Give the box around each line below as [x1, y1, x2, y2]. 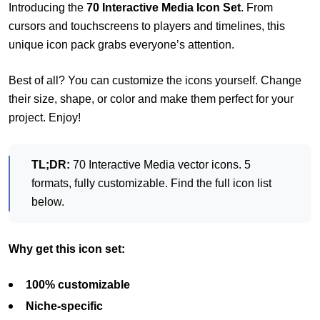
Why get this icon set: [9, 243, 125, 256]
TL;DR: [31, 159, 70, 171]
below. [31, 196, 64, 209]
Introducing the [9, 1, 86, 14]
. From [241, 1, 273, 14]
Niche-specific [26, 300, 103, 313]
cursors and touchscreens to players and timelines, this [9, 20, 285, 33]
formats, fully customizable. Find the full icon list [31, 177, 271, 190]
